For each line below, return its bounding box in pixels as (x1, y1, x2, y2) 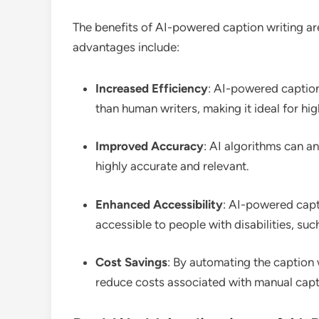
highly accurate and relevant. (95, 159, 249, 173)
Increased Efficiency (95, 80, 208, 95)
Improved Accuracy (95, 139, 204, 153)
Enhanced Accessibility (95, 197, 223, 211)
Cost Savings (95, 255, 167, 269)
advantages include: (73, 39, 179, 54)
